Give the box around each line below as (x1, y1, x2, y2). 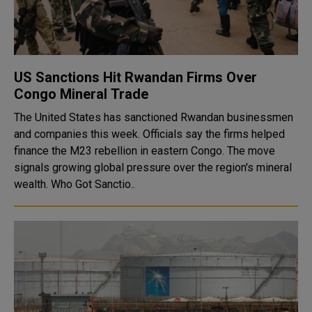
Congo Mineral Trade (14, 86, 148, 102)
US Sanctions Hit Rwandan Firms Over (14, 69, 257, 86)
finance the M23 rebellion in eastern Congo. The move (14, 144, 275, 157)
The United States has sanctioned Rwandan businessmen (14, 111, 293, 124)
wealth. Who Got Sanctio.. (51, 178, 135, 191)
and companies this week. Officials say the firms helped (14, 127, 285, 141)
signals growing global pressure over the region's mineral (14, 161, 292, 174)
